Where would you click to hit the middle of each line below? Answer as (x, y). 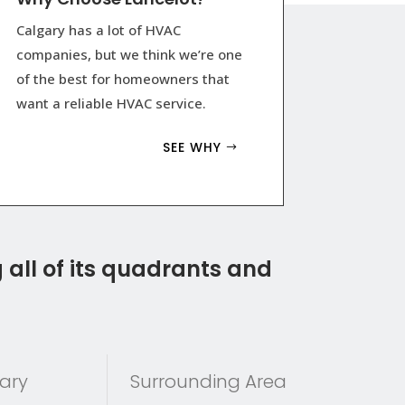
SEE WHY (192, 148)
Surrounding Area (208, 382)
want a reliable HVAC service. (113, 104)
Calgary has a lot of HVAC (98, 30)
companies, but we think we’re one (129, 55)
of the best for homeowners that (122, 79)
